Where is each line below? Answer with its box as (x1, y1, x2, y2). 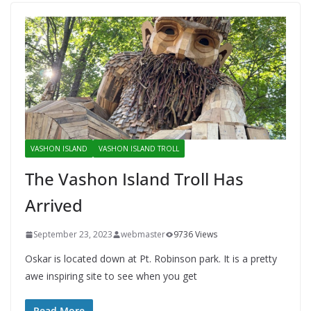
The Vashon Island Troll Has (25, 167, 244, 191)
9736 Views (174, 228, 217, 241)
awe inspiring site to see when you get (25, 269, 197, 283)
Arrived (25, 194, 83, 217)
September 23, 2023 (33, 228, 112, 241)
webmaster (121, 228, 165, 241)
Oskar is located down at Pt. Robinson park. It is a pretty (25, 252, 277, 266)
